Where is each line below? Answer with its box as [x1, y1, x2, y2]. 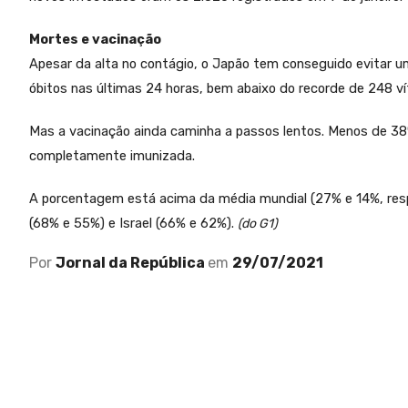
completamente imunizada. [29, 148, 195, 165]
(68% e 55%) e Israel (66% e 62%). [29, 215, 238, 232]
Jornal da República [56, 254, 208, 272]
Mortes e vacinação [29, 31, 161, 48]
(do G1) [238, 216, 278, 232]
